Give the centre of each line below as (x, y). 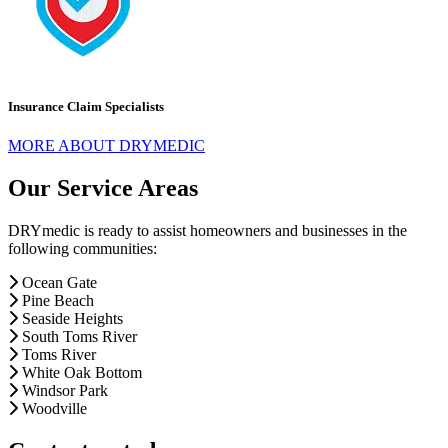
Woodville (54, 409)
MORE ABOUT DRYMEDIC (106, 146)
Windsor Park (65, 391)
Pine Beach (58, 301)
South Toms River (79, 337)
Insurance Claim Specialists (86, 107)
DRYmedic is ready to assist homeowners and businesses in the (207, 231)
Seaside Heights (72, 319)
